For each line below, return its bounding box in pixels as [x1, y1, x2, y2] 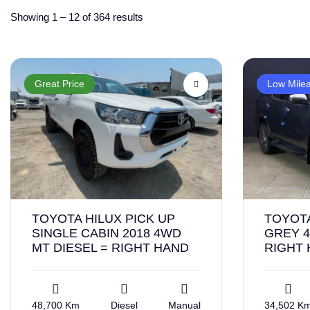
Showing [10, 10, 52, 23]
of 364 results [80, 10, 143, 23]
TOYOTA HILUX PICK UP [32, 211, 175, 226]
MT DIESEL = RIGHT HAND [32, 240, 189, 255]
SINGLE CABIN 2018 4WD [32, 226, 181, 240]
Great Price [35, 78, 84, 90]
